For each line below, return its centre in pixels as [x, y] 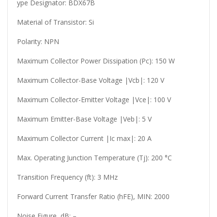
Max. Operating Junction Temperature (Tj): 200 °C [94, 158]
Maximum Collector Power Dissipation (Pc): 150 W [96, 61]
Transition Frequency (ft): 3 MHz [67, 177]
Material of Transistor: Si [55, 22]
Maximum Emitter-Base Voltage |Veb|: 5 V [84, 119]
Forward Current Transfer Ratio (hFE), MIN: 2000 [93, 196]
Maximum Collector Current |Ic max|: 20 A [84, 138]
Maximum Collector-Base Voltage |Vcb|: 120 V [91, 80]
